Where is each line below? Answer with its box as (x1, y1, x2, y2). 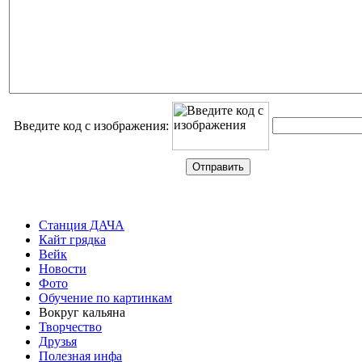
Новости (39, 262, 86, 276)
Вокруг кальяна (39, 305, 125, 320)
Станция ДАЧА (39, 218, 124, 233)
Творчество (39, 320, 102, 335)
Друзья (39, 335, 77, 349)
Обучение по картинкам (39, 291, 172, 305)
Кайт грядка (39, 233, 106, 247)
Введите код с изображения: (14, 119, 169, 133)
